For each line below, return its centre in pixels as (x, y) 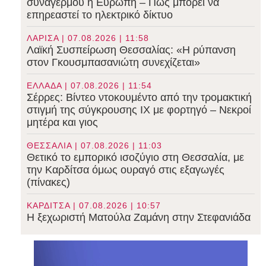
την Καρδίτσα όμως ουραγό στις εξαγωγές (126, 170)
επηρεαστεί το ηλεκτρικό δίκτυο (100, 15)
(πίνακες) (49, 182)
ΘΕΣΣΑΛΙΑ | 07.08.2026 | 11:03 (95, 145)
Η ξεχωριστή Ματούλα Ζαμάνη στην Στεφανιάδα (139, 217)
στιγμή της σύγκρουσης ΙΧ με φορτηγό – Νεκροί (139, 110)
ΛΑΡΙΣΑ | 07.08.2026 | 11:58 (88, 38)
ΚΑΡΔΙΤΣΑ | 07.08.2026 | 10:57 (94, 205)
